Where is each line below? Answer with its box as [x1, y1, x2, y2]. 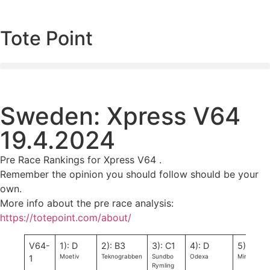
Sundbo [152, 253, 174, 260]
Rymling [152, 262, 175, 269]
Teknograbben [101, 253, 143, 260]
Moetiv [60, 253, 80, 260]
